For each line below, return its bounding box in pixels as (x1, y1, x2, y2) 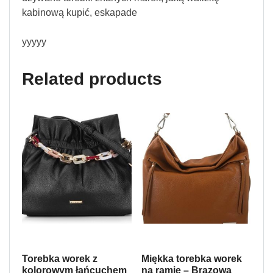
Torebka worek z (22, 253, 97, 264)
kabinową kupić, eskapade (22, 7, 137, 18)
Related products (22, 69, 162, 89)
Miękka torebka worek (141, 253, 242, 264)
